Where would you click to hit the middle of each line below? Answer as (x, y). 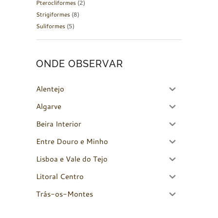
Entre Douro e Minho (72, 142)
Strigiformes (53, 14)
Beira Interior (59, 124)
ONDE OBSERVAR (80, 64)
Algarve (49, 107)
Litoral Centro (60, 177)
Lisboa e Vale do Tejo (72, 159)
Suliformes (51, 26)
